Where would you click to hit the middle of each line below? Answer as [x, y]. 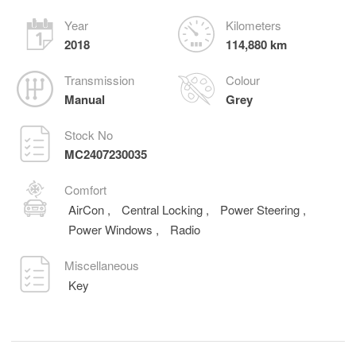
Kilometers [253, 25]
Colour [243, 80]
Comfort [85, 190]
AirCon [88, 209]
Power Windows [112, 229]
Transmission [99, 80]
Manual [85, 99]
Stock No [89, 135]
